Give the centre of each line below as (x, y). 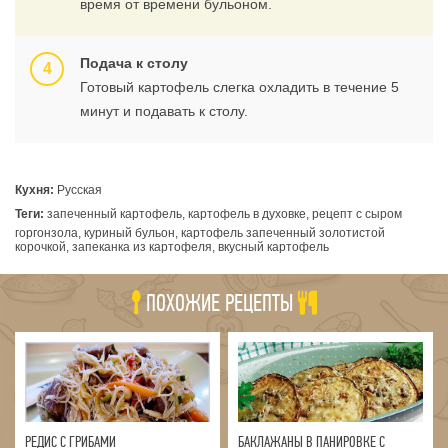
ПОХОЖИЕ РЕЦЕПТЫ (219, 303)
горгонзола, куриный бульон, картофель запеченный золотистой (200, 233)
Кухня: (34, 190)
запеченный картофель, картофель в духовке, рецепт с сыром (223, 214)
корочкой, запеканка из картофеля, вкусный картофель (172, 247)
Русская (78, 190)
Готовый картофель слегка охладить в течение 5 (239, 87)
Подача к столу (134, 63)
